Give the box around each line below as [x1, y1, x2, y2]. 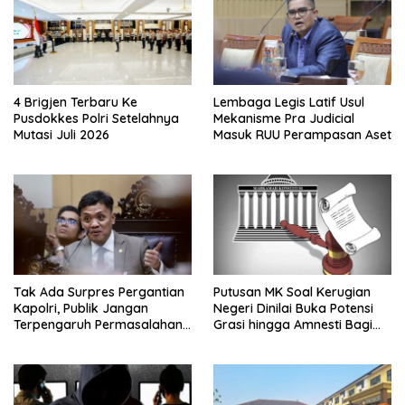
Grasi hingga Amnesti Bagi [213, 316, 372, 333]
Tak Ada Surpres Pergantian [14, 283, 184, 300]
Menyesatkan [14, 332, 94, 349]
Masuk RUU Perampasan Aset [213, 126, 391, 143]
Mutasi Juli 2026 [14, 126, 109, 143]
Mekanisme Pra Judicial [213, 109, 354, 127]
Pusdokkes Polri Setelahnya [14, 109, 179, 127]
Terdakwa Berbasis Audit [213, 332, 364, 349]
